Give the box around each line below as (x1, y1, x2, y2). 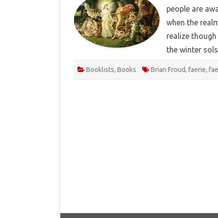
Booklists (86, 65, 114, 73)
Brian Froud (151, 65, 185, 73)
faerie (188, 65, 206, 73)
